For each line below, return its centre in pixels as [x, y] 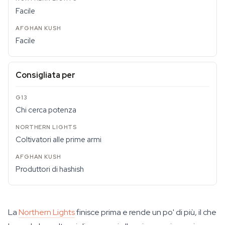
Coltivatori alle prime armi [59, 140]
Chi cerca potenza [46, 110]
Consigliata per [45, 75]
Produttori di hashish [50, 169]
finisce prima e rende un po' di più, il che [146, 212]
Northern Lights [47, 212]
